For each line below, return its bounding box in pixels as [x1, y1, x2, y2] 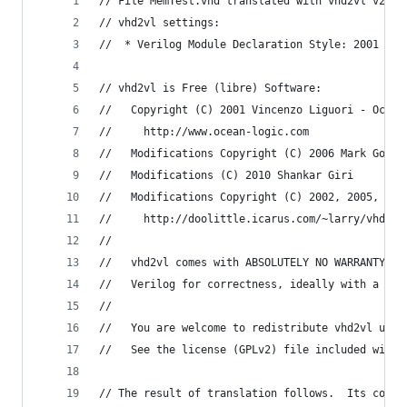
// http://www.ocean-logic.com [99, 125, 309, 138]
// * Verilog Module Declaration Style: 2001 [99, 38, 379, 51]
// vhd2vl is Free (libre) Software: [99, 82, 322, 94]
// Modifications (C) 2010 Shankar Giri [99, 169, 353, 182]
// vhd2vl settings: [99, 16, 220, 29]
